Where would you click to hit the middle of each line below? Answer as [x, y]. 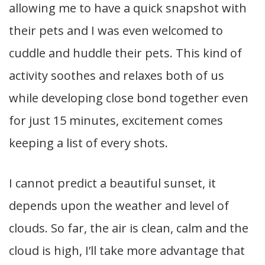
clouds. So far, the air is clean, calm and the [129, 228]
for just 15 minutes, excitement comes [116, 121]
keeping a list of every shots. [88, 143]
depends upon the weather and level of [119, 206]
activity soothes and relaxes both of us [117, 76]
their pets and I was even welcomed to [116, 31]
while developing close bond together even [129, 98]
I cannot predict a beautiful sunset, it [112, 183]
